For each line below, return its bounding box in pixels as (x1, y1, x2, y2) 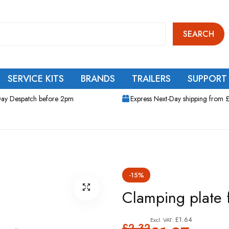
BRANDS (81, 72, 115, 85)
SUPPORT (188, 72, 227, 85)
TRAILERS (132, 72, 171, 85)
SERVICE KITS (8, 72, 64, 85)
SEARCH (183, 28, 214, 40)
